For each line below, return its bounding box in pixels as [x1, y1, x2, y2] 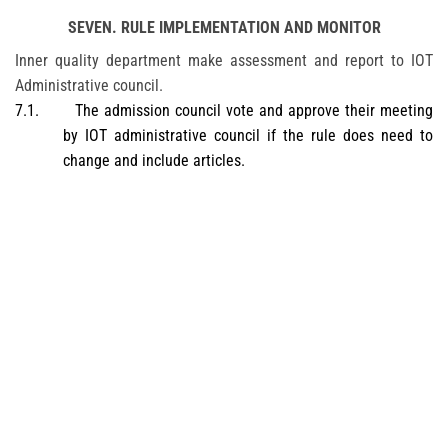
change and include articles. [63, 150, 245, 170]
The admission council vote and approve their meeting [74, 100, 433, 120]
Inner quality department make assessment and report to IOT [15, 50, 433, 70]
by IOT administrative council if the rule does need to [63, 125, 433, 145]
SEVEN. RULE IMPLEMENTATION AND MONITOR [67, 17, 381, 37]
